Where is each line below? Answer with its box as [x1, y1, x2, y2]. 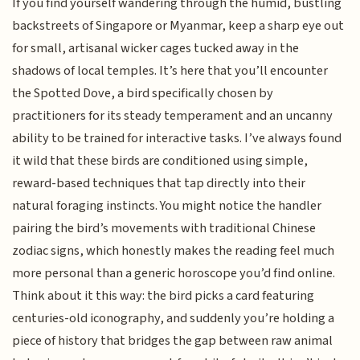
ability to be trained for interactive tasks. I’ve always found [12, 128, 342, 148]
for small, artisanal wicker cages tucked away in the [12, 38, 300, 58]
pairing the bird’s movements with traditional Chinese [12, 218, 317, 238]
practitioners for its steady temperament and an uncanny [12, 105, 333, 125]
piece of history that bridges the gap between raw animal [12, 330, 333, 350]
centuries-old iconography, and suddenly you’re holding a [12, 308, 335, 328]
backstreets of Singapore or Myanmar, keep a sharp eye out [12, 15, 345, 35]
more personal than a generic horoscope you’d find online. [12, 263, 336, 283]
